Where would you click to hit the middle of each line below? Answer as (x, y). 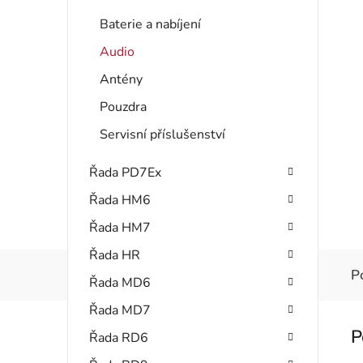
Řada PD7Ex (125, 172)
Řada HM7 (120, 227)
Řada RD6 (119, 337)
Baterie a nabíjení (150, 24)
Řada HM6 (120, 200)
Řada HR (115, 255)
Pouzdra (123, 107)
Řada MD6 (120, 282)
